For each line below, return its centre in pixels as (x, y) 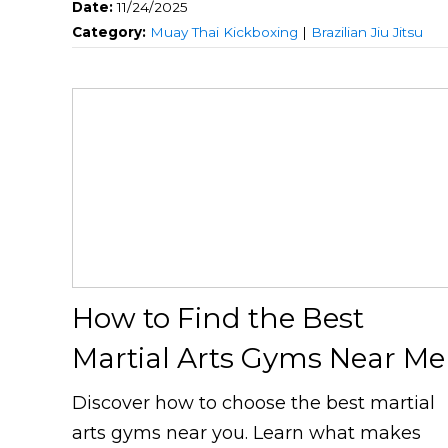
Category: (111, 32)
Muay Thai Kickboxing (224, 32)
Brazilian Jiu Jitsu (367, 32)
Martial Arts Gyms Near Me (258, 358)
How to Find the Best (218, 318)
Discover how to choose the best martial (253, 403)
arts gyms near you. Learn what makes (246, 433)
